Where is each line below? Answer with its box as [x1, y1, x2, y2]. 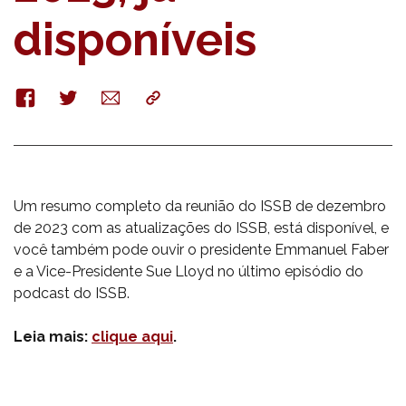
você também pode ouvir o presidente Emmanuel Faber [14, 241, 389, 258]
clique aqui [92, 328, 173, 345]
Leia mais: [14, 328, 92, 345]
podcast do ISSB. [14, 285, 130, 302]
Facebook [13, 85, 80, 102]
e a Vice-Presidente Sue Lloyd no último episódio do [14, 263, 363, 280]
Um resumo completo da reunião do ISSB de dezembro [14, 198, 386, 215]
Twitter [55, 85, 102, 102]
